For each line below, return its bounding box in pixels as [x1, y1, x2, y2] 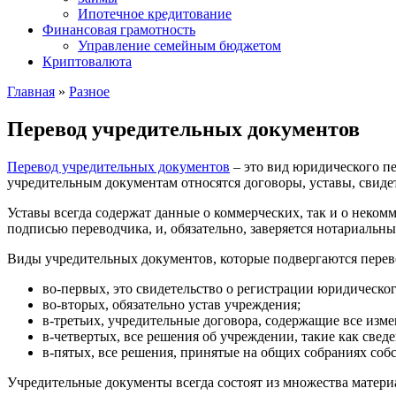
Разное [69, 84, 110, 99]
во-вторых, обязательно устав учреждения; [42, 296, 301, 312]
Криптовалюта [42, 54, 132, 69]
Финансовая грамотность [42, 22, 195, 37]
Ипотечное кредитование [78, 6, 232, 21]
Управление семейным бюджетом [78, 38, 281, 53]
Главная [7, 84, 55, 99]
